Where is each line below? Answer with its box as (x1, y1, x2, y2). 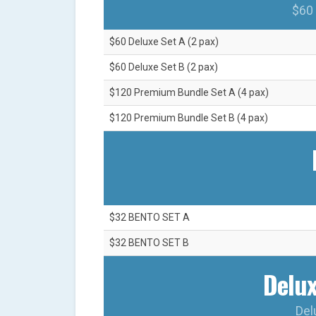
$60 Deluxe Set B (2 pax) (109, 61, 218, 73)
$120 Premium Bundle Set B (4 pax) (109, 112, 268, 124)
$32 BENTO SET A (109, 212, 190, 224)
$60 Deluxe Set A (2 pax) (109, 36, 219, 48)
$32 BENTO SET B (109, 237, 189, 249)
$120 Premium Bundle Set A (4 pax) (109, 87, 269, 99)
